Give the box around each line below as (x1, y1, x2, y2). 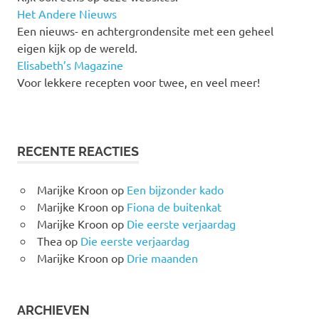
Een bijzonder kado (126, 182, 224, 197)
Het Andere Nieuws (17, 6, 117, 21)
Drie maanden (126, 251, 198, 266)
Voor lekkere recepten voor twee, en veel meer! (17, 75, 260, 90)
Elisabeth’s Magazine (17, 58, 123, 73)
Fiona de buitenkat (126, 199, 221, 214)
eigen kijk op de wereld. (17, 41, 137, 56)
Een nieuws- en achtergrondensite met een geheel (17, 23, 273, 38)
